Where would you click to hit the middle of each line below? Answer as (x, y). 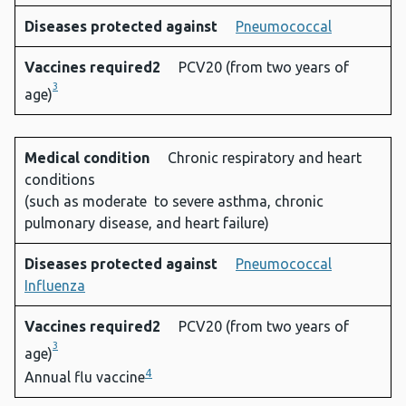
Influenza (55, 286)
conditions (60, 180)
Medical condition (89, 158)
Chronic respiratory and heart (265, 158)
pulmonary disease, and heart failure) (147, 223)
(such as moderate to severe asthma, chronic (174, 202)
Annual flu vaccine (85, 377)
